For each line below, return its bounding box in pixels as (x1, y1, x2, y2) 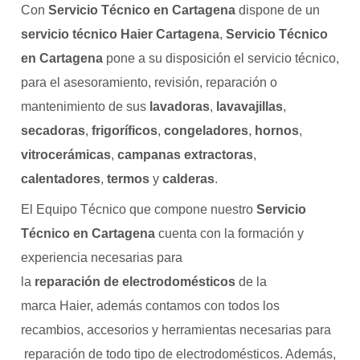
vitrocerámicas (21, 148, 111, 162)
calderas (162, 172, 215, 186)
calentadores (21, 172, 100, 186)
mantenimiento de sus (21, 100, 149, 113)
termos (107, 172, 149, 186)
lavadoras (149, 100, 210, 113)
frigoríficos (92, 124, 157, 137)
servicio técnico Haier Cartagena (21, 27, 219, 41)
